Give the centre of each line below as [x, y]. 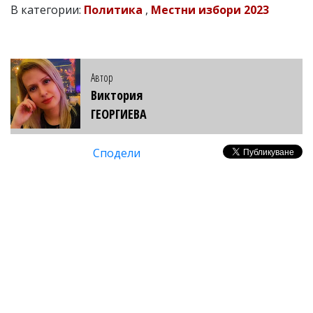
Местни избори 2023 [210, 9]
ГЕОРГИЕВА [119, 114]
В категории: [47, 9]
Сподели [117, 153]
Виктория [117, 95]
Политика [113, 9]
